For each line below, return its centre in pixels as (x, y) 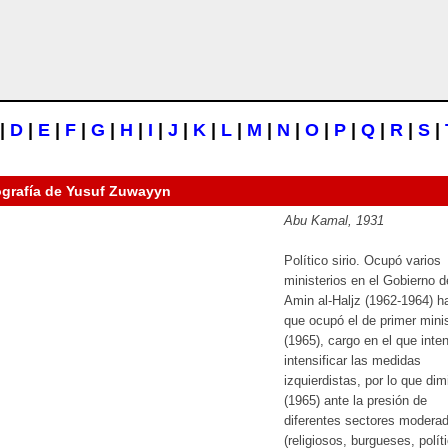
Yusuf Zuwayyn (118, 191)
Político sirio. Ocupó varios (362, 260)
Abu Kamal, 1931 (334, 220)
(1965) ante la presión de (355, 400)
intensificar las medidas (352, 360)
